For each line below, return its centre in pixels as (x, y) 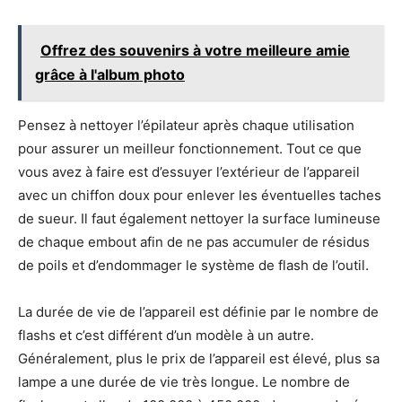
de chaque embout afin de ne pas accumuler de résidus (194, 241)
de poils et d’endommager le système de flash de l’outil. (193, 265)
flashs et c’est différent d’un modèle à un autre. (166, 335)
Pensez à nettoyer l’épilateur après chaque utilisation (186, 125)
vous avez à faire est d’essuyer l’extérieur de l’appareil (189, 171)
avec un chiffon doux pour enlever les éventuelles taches (200, 195)
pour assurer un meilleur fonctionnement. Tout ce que (190, 148)
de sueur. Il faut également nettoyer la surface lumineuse (199, 218)
